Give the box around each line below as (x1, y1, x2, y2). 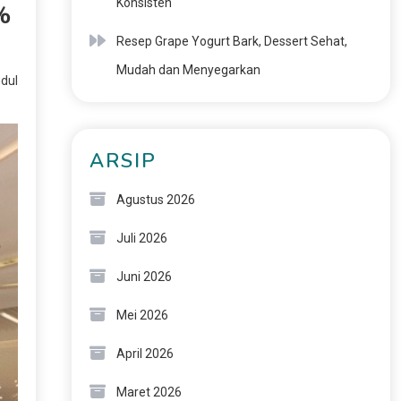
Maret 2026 (115, 385, 182, 399)
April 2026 (115, 346, 174, 361)
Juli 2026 (115, 231, 167, 245)
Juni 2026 (115, 269, 172, 284)
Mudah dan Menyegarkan (115, 63, 260, 77)
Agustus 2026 (115, 192, 195, 207)
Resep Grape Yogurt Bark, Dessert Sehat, (115, 34, 347, 48)
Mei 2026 (115, 308, 168, 322)
